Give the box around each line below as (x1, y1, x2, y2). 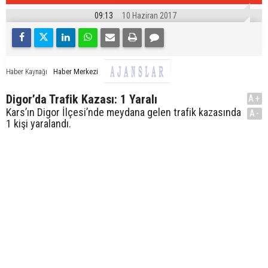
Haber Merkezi (53, 66, 98, 76)
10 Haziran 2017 (122, 11, 176, 21)
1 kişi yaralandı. (6, 117, 71, 130)
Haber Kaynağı (6, 67, 47, 76)
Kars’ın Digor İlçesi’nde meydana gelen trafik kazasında (6, 106, 241, 119)
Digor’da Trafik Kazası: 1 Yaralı (6, 92, 157, 107)
